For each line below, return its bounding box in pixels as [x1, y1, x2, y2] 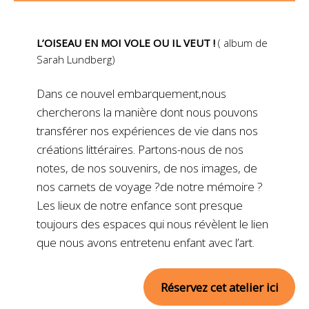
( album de [215, 36, 268, 50]
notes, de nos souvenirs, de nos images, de [36, 160, 257, 177]
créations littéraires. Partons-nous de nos [36, 141, 243, 158]
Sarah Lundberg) [36, 52, 115, 67]
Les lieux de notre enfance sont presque [36, 197, 243, 214]
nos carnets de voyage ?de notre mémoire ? [36, 179, 263, 195]
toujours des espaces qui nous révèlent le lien [36, 216, 268, 232]
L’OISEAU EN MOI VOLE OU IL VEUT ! [36, 36, 215, 50]
